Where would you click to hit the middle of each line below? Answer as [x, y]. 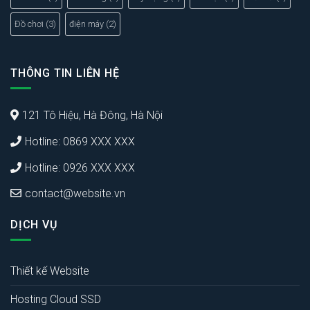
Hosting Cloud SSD [56, 300]
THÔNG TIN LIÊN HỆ [65, 73]
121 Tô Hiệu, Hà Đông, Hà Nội [94, 116]
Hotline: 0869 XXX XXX [80, 142]
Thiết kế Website [50, 271]
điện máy [86, 24]
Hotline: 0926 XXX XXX [80, 167]
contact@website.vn [75, 194]
